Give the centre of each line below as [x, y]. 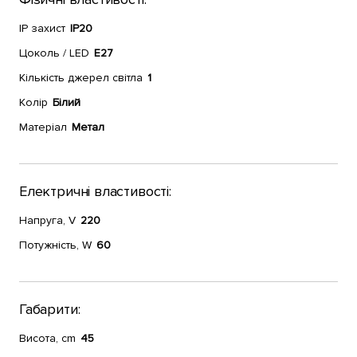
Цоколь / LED [54, 53]
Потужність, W [55, 245]
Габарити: [50, 309]
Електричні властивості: [95, 191]
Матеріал [43, 127]
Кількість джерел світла [81, 78]
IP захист [42, 28]
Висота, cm [47, 338]
